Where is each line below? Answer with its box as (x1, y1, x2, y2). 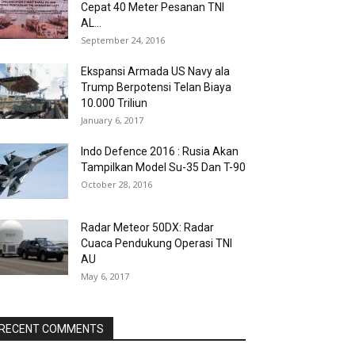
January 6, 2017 (81, 114, 143, 126)
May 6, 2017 (81, 270, 129, 282)
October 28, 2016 (81, 178, 152, 190)
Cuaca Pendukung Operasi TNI (81, 237, 232, 250)
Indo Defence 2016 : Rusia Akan (81, 145, 239, 158)
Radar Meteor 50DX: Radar (81, 221, 214, 234)
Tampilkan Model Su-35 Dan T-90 (81, 161, 246, 174)
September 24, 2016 (81, 34, 165, 46)
